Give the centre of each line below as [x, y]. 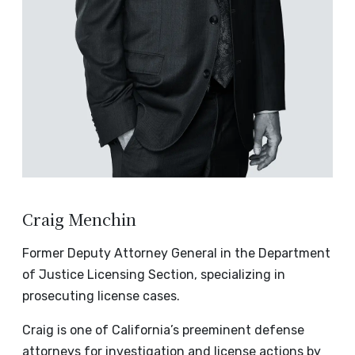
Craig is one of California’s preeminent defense [163, 330]
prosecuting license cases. [101, 296]
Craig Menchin [79, 219]
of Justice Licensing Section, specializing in [154, 275]
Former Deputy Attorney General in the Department [176, 254]
